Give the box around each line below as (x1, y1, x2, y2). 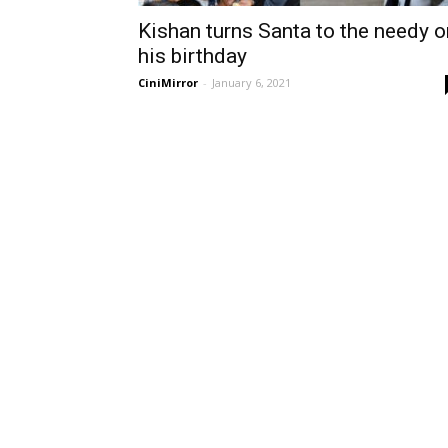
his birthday (138, 44, 247, 68)
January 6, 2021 (212, 75, 291, 90)
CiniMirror (138, 75, 198, 90)
